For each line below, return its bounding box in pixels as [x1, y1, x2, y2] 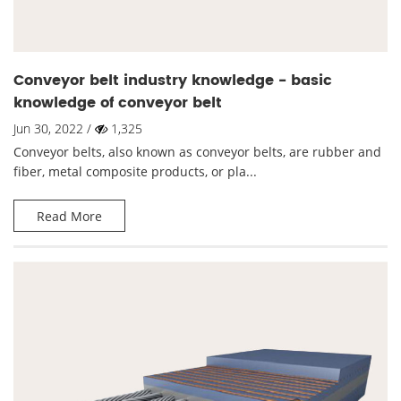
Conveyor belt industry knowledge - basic [13, 69, 332, 93]
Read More [37, 208, 102, 226]
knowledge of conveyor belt [13, 91, 222, 115]
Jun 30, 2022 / [13, 120, 95, 138]
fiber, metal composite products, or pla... [13, 163, 257, 181]
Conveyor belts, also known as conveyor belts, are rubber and [13, 143, 381, 161]
